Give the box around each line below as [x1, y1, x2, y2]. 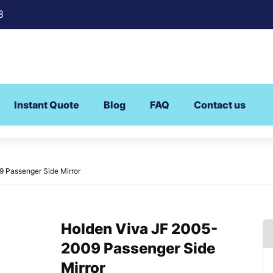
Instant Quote [14, 99, 79, 112]
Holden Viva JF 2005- [61, 220, 218, 238]
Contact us [194, 99, 246, 112]
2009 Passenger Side [61, 239, 215, 258]
